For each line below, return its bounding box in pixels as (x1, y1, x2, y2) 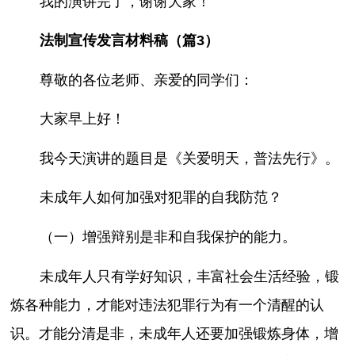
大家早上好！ (39, 111, 125, 128)
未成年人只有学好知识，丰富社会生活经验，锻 (39, 268, 339, 284)
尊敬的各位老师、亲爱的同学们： (39, 71, 254, 88)
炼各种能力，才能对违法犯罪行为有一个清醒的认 (10, 296, 325, 313)
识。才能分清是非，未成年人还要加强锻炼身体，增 (10, 325, 339, 342)
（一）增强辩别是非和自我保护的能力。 (39, 229, 296, 246)
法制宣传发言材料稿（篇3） (39, 32, 219, 49)
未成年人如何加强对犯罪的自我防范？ (39, 189, 282, 206)
